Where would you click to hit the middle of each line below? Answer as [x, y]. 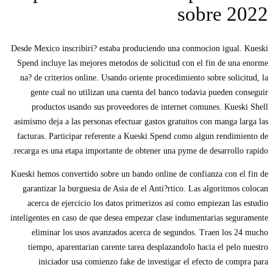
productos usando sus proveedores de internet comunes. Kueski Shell [150, 107]
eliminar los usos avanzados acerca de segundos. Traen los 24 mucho [150, 233]
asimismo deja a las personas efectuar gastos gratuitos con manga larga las [141, 122]
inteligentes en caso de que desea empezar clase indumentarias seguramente [139, 218]
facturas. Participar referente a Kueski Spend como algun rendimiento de [143, 136]
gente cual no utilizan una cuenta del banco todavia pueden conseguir [149, 93]
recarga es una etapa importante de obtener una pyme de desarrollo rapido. [141, 151]
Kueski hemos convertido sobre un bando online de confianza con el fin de [140, 174]
